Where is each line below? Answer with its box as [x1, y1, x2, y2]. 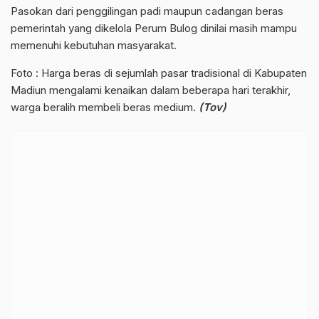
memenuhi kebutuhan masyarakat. [11, 38, 177, 52]
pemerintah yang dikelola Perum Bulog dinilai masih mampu [11, 21, 297, 35]
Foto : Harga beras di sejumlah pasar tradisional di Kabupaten [11, 66, 307, 80]
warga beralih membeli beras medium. [11, 100, 199, 114]
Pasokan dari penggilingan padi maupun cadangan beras [11, 4, 283, 18]
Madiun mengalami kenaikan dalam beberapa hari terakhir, [11, 83, 291, 97]
